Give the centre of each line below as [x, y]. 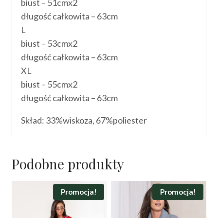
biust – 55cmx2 [49, 84]
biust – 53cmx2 [49, 43]
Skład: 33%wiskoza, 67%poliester [84, 120]
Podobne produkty [68, 163]
